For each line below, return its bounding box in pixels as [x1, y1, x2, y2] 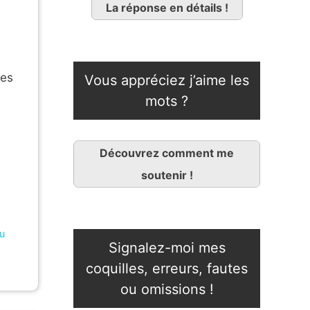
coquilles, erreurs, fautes [86, 260, 248, 277]
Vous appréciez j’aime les [84, 72, 249, 89]
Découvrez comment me [100, 146, 234, 161]
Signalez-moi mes [108, 239, 226, 257]
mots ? [145, 93, 188, 110]
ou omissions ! [120, 281, 214, 298]
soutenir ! [140, 168, 193, 183]
